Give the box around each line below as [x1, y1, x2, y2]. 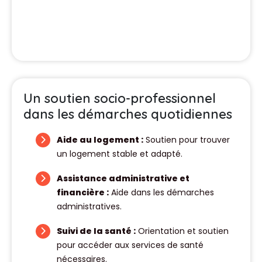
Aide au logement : [57, 134, 143, 146]
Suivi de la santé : [57, 225, 136, 237]
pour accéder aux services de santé [57, 239, 204, 251]
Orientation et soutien [136, 225, 229, 237]
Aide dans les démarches [109, 187, 214, 198]
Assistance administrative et [57, 173, 189, 184]
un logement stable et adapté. [57, 148, 182, 160]
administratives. [57, 201, 122, 212]
